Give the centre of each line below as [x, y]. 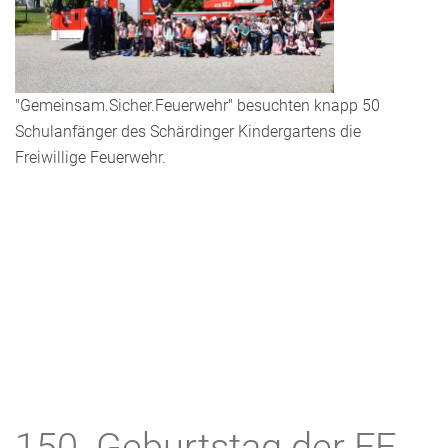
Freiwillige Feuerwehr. [90, 157]
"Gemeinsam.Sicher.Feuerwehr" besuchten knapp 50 [197, 105]
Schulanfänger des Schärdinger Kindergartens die [188, 131]
